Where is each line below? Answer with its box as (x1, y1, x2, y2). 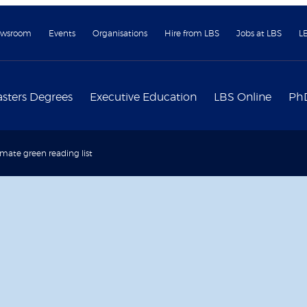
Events (49, 29, 75, 38)
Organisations (93, 29, 147, 38)
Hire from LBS (164, 29, 219, 38)
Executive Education (90, 92, 197, 103)
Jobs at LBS (236, 29, 282, 38)
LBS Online (214, 92, 271, 103)
